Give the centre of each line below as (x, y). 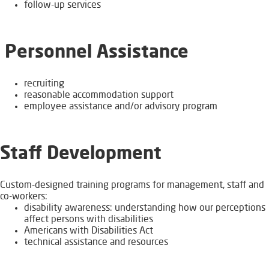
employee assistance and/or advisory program (121, 107)
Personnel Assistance (97, 53)
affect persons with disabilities (89, 220)
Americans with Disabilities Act (89, 231)
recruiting (44, 84)
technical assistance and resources (96, 243)
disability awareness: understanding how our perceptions (145, 209)
